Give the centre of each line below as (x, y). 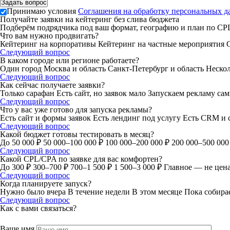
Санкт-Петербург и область (157, 69)
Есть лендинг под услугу (138, 118)
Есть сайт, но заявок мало (102, 93)
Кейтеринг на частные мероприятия (162, 44)
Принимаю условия (42, 11)
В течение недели (100, 192)
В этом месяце (158, 192)
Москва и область (76, 69)
